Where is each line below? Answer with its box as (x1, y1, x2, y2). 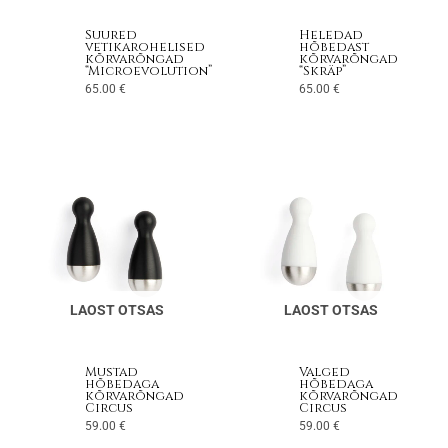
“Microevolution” (85, 63, 212, 81)
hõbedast (299, 39, 369, 57)
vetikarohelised (85, 39, 205, 57)
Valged (299, 363, 350, 381)
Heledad (299, 27, 363, 45)
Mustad (85, 363, 138, 381)
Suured (85, 27, 137, 45)
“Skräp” (299, 63, 346, 81)
